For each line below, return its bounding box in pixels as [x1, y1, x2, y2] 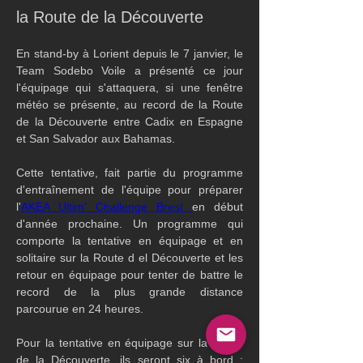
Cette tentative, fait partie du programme [16, 166, 243, 179]
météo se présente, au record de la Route [16, 98, 243, 111]
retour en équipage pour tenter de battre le [16, 268, 243, 281]
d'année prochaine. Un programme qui [16, 217, 243, 230]
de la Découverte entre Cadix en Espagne [16, 115, 243, 128]
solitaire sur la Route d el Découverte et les [16, 251, 243, 264]
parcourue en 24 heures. [16, 302, 143, 315]
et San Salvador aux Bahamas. [16, 132, 175, 145]
